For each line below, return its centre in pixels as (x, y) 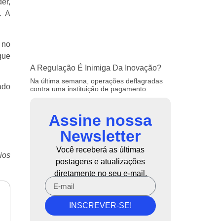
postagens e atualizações (100, 162)
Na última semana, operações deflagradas (96, 81)
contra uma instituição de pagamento (88, 89)
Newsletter (100, 136)
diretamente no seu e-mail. (100, 174)
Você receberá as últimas (100, 150)
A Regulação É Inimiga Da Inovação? (96, 68)
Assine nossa (100, 121)
